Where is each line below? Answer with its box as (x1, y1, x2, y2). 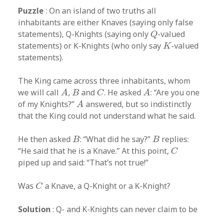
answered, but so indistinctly (84, 98, 192, 109)
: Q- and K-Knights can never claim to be (51, 203, 198, 215)
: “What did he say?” (80, 133, 153, 145)
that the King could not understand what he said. (18, 110, 196, 121)
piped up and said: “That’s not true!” (18, 157, 149, 168)
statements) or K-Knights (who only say (18, 40, 163, 51)
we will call (18, 87, 61, 98)
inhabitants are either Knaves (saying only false (18, 17, 194, 28)
